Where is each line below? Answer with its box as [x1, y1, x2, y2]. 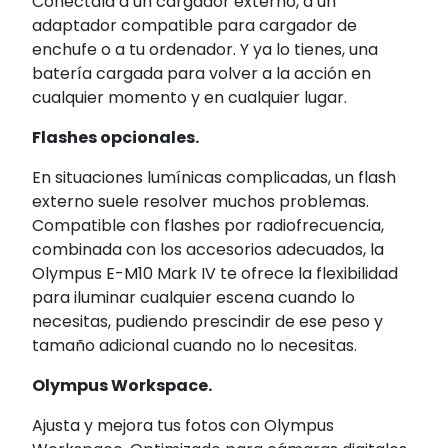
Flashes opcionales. [32, 126, 199, 150]
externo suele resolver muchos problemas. [32, 190, 369, 214]
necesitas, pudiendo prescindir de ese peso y [32, 310, 383, 334]
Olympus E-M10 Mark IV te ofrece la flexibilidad [32, 262, 398, 286]
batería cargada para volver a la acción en [32, 62, 371, 86]
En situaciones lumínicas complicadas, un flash [32, 166, 396, 190]
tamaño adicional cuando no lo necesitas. [32, 334, 357, 358]
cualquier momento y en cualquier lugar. [32, 86, 347, 110]
